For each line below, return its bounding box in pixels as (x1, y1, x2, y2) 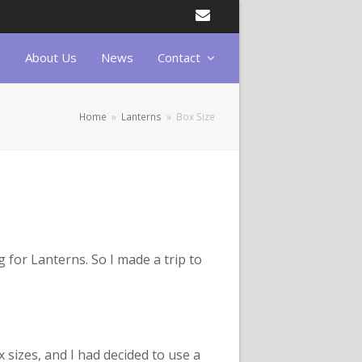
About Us (25, 49, 77, 65)
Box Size (176, 110, 215, 124)
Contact (158, 49, 204, 65)
